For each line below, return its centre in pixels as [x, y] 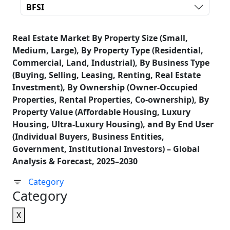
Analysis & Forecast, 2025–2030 [75, 161]
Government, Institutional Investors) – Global [106, 149]
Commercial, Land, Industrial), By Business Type [111, 63]
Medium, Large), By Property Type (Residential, [108, 50]
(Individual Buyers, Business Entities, [88, 137]
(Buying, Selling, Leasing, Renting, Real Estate [107, 75]
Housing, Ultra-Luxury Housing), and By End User [113, 124]
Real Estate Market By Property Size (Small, [100, 38]
